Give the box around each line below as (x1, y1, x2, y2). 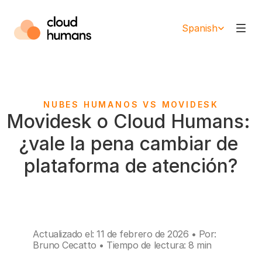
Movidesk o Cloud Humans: (6, 110, 250, 133)
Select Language (172, 13, 226, 22)
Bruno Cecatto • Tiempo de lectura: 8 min (33, 239, 212, 251)
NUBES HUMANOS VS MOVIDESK (43, 99, 219, 109)
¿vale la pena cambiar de (18, 132, 238, 155)
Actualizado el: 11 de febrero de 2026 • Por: (33, 228, 216, 240)
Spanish (182, 22, 218, 34)
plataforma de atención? (23, 154, 238, 177)
